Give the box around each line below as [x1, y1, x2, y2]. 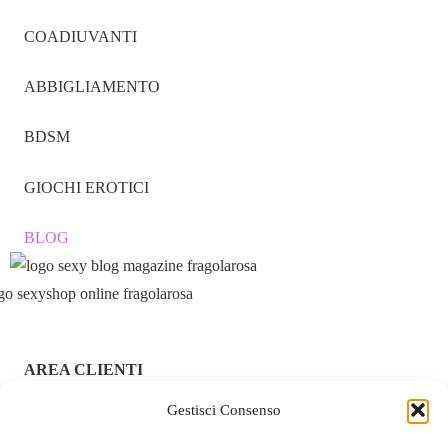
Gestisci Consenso [167, 402, 281, 418]
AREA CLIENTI [24, 361, 143, 379]
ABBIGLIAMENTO [24, 77, 160, 95]
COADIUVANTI [24, 27, 137, 45]
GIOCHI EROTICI [24, 178, 149, 196]
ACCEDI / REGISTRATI [24, 402, 190, 420]
